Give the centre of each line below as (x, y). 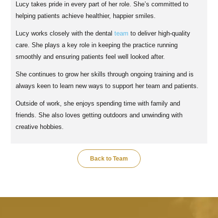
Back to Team (109, 159)
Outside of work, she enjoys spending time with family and (98, 104)
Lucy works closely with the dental (65, 34)
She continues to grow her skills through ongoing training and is (105, 74)
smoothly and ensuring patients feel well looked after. (91, 57)
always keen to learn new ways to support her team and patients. (107, 86)
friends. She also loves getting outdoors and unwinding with (99, 115)
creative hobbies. (40, 127)
